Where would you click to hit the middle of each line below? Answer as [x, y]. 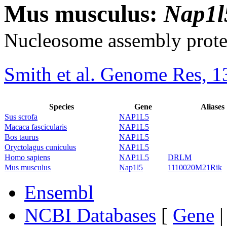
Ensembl [59, 193]
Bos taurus [22, 137]
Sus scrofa [21, 117]
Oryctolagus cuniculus [40, 147]
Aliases [213, 107]
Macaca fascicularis [36, 127]
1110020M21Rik [195, 168]
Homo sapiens [27, 158]
